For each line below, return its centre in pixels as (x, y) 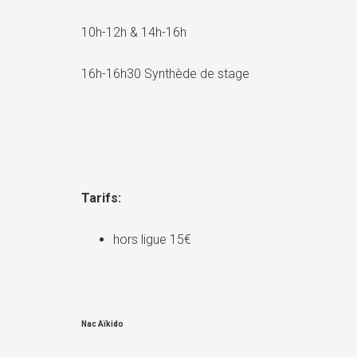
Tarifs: (101, 198)
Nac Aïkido (102, 324)
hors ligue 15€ (152, 239)
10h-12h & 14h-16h (134, 32)
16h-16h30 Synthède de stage (165, 74)
